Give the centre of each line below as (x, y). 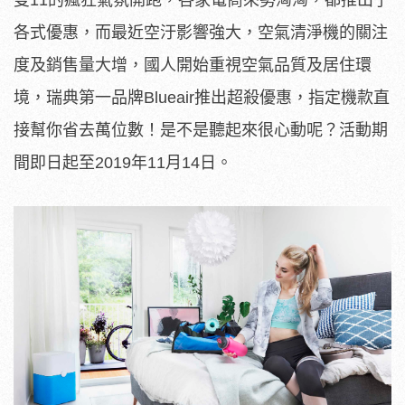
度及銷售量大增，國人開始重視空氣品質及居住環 (193, 66)
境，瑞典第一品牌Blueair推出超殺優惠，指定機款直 (202, 98)
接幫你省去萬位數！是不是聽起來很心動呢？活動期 (201, 131)
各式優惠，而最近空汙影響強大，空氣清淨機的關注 (201, 33)
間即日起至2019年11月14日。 (123, 163)
